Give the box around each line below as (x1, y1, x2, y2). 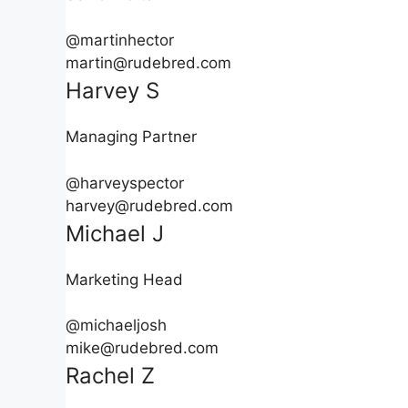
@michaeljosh (66, 316, 167, 334)
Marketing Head (66, 270, 183, 289)
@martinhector (66, 31, 174, 49)
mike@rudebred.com (66, 339, 219, 357)
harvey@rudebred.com (66, 196, 233, 215)
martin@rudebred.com (66, 54, 231, 72)
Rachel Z (66, 362, 155, 389)
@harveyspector (66, 173, 184, 192)
